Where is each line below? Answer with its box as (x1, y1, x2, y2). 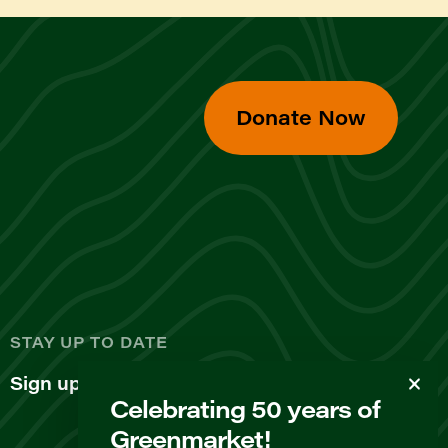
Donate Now (236, 103, 366, 131)
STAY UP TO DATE (10, 332, 168, 353)
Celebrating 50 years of (110, 392, 380, 424)
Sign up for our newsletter (10, 371, 253, 396)
